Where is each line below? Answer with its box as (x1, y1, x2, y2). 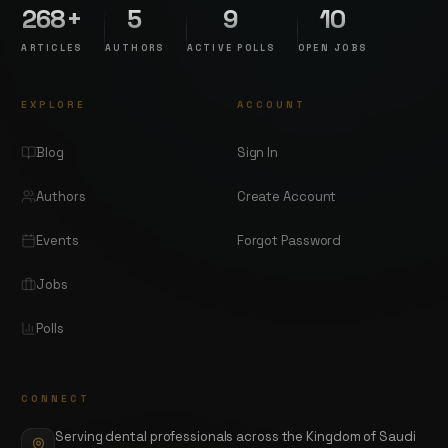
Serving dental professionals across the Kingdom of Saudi (55, 427, 416, 445)
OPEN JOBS (297, 42, 367, 55)
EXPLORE (21, 97, 87, 111)
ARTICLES (21, 42, 83, 55)
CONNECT (21, 392, 91, 406)
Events (36, 231, 79, 249)
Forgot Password (236, 231, 342, 249)
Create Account (236, 187, 337, 205)
